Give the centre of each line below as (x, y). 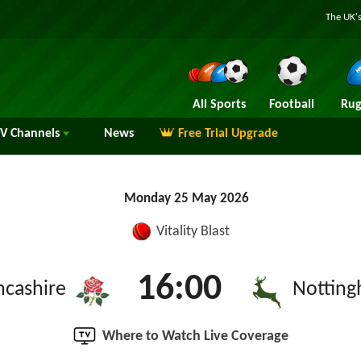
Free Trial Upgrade (228, 134)
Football (291, 105)
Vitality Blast (193, 232)
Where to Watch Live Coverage (195, 336)
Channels (35, 134)
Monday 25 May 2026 (187, 199)
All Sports (219, 105)
